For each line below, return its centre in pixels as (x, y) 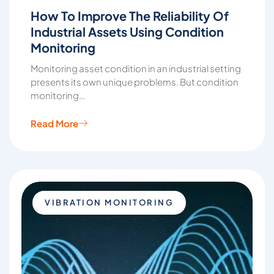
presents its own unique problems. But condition (135, 82)
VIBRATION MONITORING (109, 202)
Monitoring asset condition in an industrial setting (136, 68)
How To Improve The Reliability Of (130, 16)
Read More (54, 123)
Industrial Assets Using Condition (127, 31)
